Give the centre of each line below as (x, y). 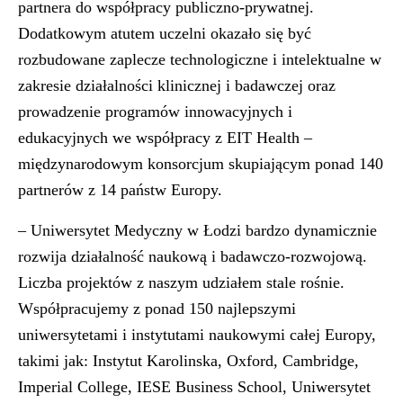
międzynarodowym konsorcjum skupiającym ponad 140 (201, 164)
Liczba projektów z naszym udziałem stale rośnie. (181, 282)
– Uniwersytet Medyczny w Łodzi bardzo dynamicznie (197, 230)
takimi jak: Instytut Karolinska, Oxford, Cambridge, (188, 361)
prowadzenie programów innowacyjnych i (155, 112)
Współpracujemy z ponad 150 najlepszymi (157, 309)
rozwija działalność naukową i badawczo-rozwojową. (193, 256)
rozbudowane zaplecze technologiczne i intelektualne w (200, 59)
